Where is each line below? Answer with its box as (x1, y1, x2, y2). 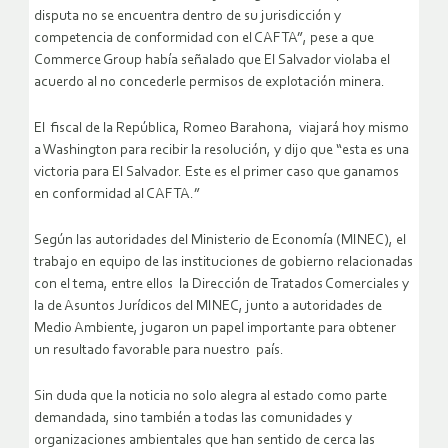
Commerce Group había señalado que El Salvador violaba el (34, 53, 390, 69)
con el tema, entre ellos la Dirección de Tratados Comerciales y (34, 277, 409, 293)
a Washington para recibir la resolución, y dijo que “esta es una (34, 143, 409, 159)
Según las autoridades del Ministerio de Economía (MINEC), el (34, 233, 406, 249)
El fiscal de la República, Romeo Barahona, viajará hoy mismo (34, 121, 409, 137)
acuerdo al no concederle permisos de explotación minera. (34, 75, 385, 91)
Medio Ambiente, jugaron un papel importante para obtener (34, 321, 396, 337)
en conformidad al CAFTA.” (34, 187, 200, 203)
